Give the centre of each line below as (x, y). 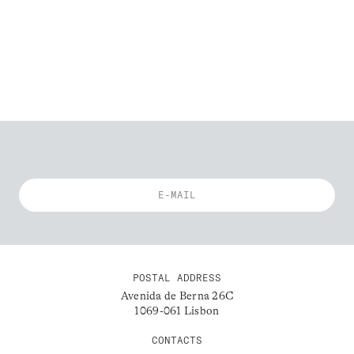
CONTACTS (177, 341)
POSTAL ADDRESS (177, 278)
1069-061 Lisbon (177, 311)
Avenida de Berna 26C (177, 296)
